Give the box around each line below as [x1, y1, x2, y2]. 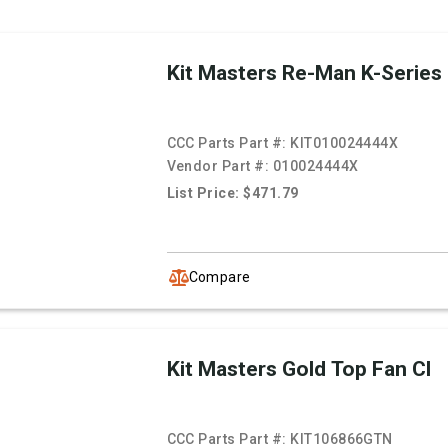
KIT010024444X [290, 135, 399, 152]
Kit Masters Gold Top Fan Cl [166, 357, 431, 382]
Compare [188, 268, 251, 285]
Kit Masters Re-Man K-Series [166, 61, 442, 86]
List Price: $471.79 [166, 185, 299, 202]
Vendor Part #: [166, 158, 273, 175]
